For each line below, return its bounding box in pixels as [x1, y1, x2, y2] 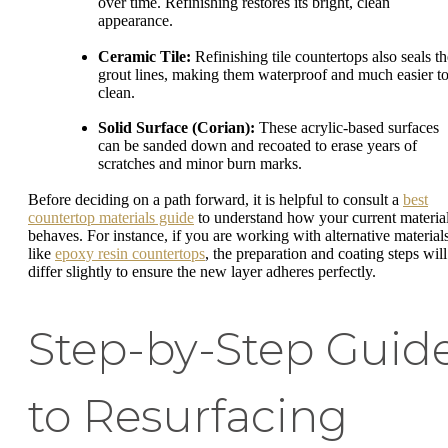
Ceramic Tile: [98, 47, 191, 65]
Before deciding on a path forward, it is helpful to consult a [28, 190, 403, 208]
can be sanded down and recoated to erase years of [98, 137, 417, 155]
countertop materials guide [28, 208, 194, 226]
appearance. [98, 12, 173, 30]
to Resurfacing [28, 388, 348, 443]
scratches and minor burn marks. [98, 155, 302, 173]
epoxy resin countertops [55, 244, 205, 262]
